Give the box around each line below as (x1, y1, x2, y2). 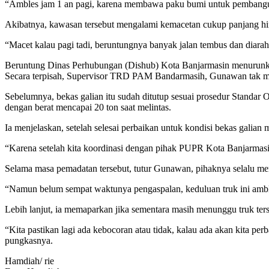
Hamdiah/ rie (5, 255, 54, 266)
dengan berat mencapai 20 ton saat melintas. (5, 101, 171, 112)
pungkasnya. (5, 235, 53, 246)
